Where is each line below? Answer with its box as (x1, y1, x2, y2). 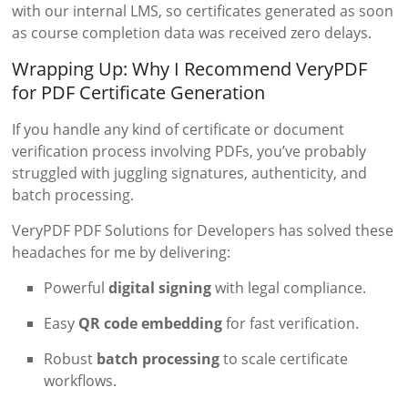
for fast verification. (222, 312, 360, 333)
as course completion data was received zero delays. (12, 22, 372, 43)
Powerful (44, 277, 109, 298)
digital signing (108, 277, 212, 298)
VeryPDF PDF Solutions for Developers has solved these (12, 219, 394, 240)
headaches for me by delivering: (12, 241, 231, 262)
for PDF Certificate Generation (12, 79, 266, 105)
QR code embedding (78, 312, 223, 333)
